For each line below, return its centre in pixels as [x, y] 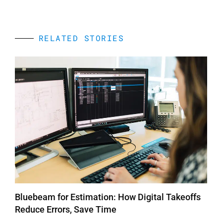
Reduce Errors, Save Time [66, 210]
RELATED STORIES [81, 38]
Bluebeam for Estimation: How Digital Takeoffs [108, 197]
